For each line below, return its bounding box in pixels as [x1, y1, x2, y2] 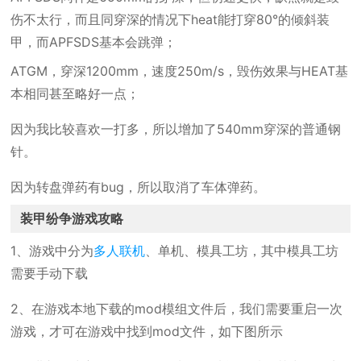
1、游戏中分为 [10, 243, 94, 259]
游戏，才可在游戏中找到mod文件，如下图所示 [10, 323, 284, 339]
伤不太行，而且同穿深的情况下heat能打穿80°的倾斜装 [10, 11, 330, 27]
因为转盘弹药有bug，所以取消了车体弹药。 [10, 179, 267, 195]
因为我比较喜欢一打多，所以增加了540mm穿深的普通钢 [10, 121, 342, 137]
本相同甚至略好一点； [10, 85, 140, 102]
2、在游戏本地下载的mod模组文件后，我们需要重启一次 [10, 301, 343, 317]
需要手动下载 [10, 265, 89, 281]
